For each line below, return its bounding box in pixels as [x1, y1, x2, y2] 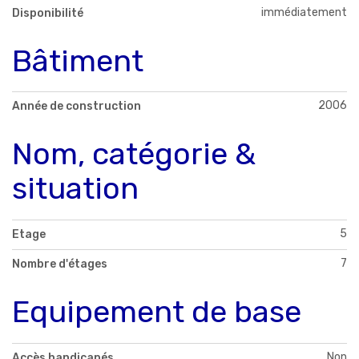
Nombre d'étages [12, 257, 107, 272]
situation [12, 170, 139, 208]
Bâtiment [12, 42, 143, 79]
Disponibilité [12, 6, 83, 20]
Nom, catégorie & [12, 135, 256, 173]
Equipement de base [12, 293, 301, 331]
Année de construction [12, 99, 141, 114]
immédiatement [261, 5, 347, 19]
